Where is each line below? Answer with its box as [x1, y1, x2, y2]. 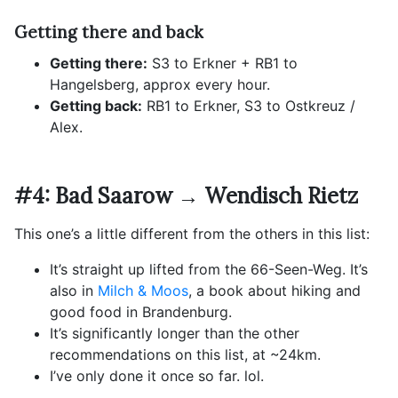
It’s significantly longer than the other [50, 324, 299, 343]
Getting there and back [14, 20, 203, 43]
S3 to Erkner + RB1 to [147, 54, 298, 73]
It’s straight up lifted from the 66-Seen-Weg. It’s [50, 260, 368, 279]
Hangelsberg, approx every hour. [50, 76, 270, 94]
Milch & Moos [98, 282, 188, 300]
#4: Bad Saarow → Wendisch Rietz [14, 182, 358, 211]
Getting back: [50, 97, 142, 115]
